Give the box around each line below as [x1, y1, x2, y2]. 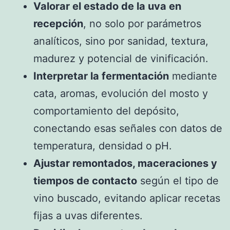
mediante [169, 70, 217, 83]
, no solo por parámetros [83, 17, 201, 30]
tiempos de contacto [33, 175, 137, 187]
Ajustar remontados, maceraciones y [33, 157, 217, 170]
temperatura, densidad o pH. [33, 140, 172, 152]
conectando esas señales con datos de [33, 122, 222, 135]
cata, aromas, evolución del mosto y [33, 87, 208, 100]
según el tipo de [137, 175, 219, 187]
